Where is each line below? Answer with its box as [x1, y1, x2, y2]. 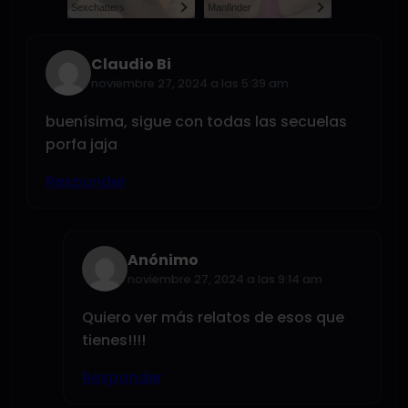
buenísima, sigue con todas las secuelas [46, 110, 347, 132]
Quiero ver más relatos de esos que [82, 306, 344, 328]
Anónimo [127, 250, 199, 271]
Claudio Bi [91, 54, 171, 76]
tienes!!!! [82, 329, 146, 351]
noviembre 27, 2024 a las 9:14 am [127, 271, 322, 288]
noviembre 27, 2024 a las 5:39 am [91, 76, 289, 92]
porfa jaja [46, 133, 117, 155]
